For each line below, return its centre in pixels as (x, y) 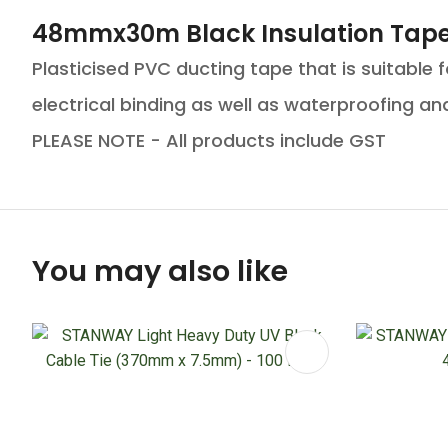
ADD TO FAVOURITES (131, 352)
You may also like (160, 271)
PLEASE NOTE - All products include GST (209, 140)
